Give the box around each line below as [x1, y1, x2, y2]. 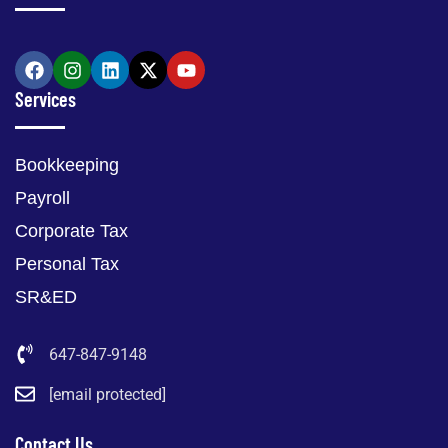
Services [15, 87, 76, 112]
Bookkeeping [15, 155, 119, 176]
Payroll [15, 188, 70, 209]
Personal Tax [15, 254, 119, 275]
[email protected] [49, 384, 166, 404]
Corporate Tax [15, 221, 128, 242]
